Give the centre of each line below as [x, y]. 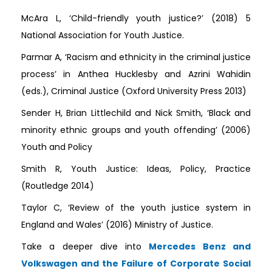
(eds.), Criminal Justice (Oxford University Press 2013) [134, 91]
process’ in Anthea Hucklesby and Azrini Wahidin [136, 74]
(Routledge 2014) [58, 186]
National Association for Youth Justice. [103, 36]
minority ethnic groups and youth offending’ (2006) [136, 130]
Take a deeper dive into [85, 247]
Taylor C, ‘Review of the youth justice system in [136, 208]
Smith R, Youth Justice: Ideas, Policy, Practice [136, 169]
